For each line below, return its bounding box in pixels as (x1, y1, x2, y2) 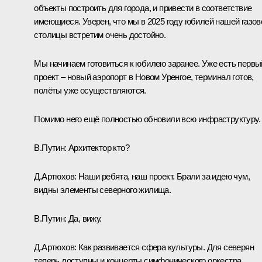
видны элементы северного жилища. (34, 184, 171, 195)
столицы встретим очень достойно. (34, 29, 166, 40)
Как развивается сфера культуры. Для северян (76, 242, 254, 252)
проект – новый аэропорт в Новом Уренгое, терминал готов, (34, 71, 254, 82)
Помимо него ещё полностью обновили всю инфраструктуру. (34, 113, 260, 124)
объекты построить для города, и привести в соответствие (34, 2, 252, 13)
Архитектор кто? (66, 142, 129, 153)
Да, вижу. (66, 213, 102, 223)
